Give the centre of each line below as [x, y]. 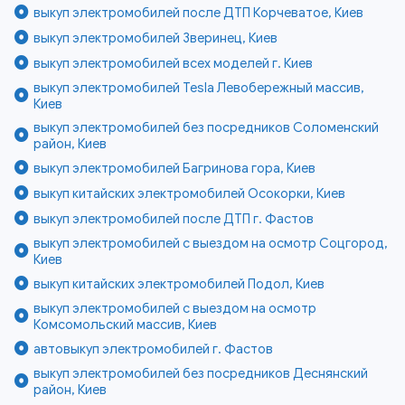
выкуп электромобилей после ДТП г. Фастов [174, 219]
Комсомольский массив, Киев [126, 325]
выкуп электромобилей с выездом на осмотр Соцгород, [211, 244]
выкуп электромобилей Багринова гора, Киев [175, 169]
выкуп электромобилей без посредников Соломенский [207, 128]
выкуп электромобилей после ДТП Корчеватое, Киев [199, 13]
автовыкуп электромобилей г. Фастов [154, 349]
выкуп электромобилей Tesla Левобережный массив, [199, 88]
